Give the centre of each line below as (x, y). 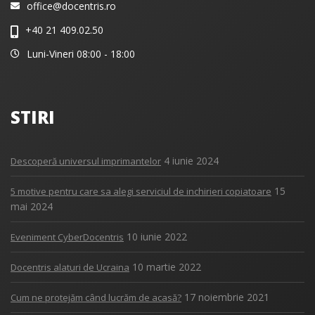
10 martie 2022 (167, 267)
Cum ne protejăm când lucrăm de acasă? (96, 298)
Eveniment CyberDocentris (67, 237)
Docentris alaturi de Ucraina (70, 268)
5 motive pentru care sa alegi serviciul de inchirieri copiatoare (141, 192)
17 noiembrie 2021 (227, 297)
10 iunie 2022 (157, 237)
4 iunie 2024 (191, 161)
